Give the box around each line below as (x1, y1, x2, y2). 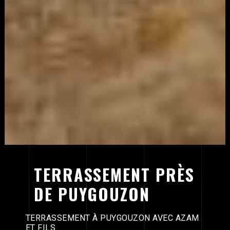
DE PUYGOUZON (33, 181, 150, 206)
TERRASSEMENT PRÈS (33, 162, 195, 186)
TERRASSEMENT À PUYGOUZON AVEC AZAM (25, 213, 199, 223)
